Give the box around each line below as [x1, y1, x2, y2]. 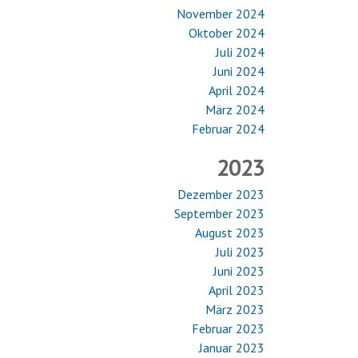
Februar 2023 [192, 320, 265, 336]
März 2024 [205, 101, 265, 117]
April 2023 [209, 282, 265, 298]
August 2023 [195, 225, 265, 241]
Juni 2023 [213, 263, 265, 279]
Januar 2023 [199, 340, 265, 356]
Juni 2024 [213, 63, 265, 79]
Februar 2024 [192, 121, 265, 137]
